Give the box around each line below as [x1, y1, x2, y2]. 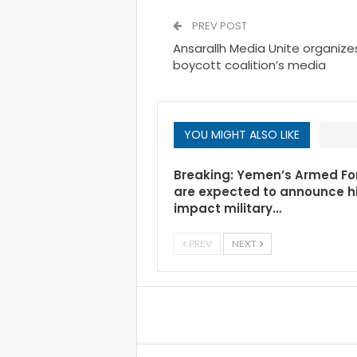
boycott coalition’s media [173, 57, 326, 73]
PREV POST [190, 18, 247, 33]
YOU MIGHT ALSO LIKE [184, 127, 300, 143]
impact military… [174, 200, 281, 217]
